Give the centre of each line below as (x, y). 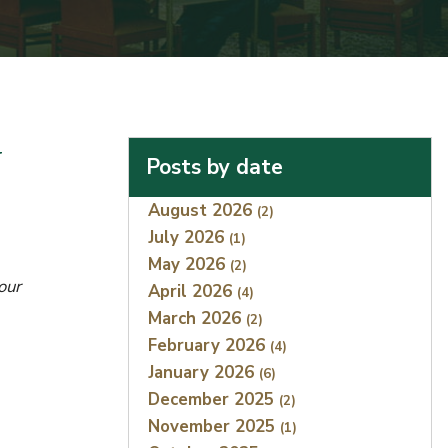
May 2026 (189, 265)
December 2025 (214, 400)
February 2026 (209, 346)
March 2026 (197, 319)
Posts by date (215, 167)
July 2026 (189, 238)
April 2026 (193, 292)
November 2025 (214, 427)
